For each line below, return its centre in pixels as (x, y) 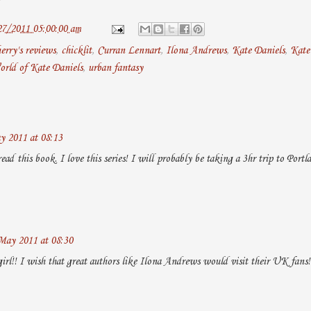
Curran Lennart (129, 50)
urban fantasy (116, 68)
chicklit (76, 50)
